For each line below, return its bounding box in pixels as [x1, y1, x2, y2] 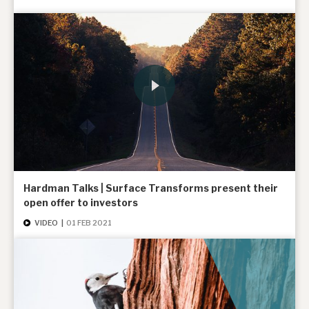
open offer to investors [23, 197, 138, 209]
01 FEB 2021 [66, 219, 112, 228]
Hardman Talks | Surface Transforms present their [23, 182, 278, 195]
